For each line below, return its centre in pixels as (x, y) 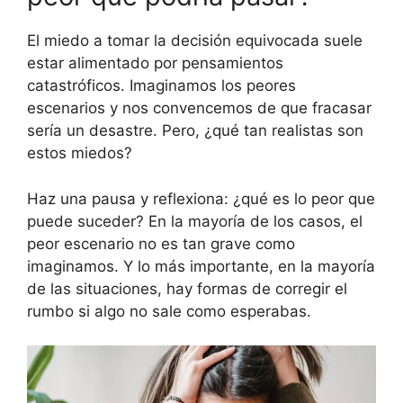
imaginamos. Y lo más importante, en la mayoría (201, 266)
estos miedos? (80, 153)
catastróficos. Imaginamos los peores (161, 86)
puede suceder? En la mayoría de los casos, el (195, 221)
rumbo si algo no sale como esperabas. (169, 311)
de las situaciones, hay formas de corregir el (187, 288)
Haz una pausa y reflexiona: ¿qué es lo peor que (201, 198)
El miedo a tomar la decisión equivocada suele (195, 41)
